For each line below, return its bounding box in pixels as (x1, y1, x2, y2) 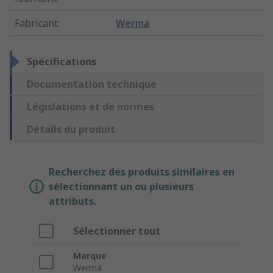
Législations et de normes (27, 100, 154, 114)
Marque (73, 250, 107, 262)
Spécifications (27, 55, 96, 69)
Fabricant (15, 16, 58, 30)
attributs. (49, 194, 96, 208)
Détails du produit (27, 122, 115, 136)
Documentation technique (27, 77, 157, 91)
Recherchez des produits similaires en (49, 165, 235, 179)
